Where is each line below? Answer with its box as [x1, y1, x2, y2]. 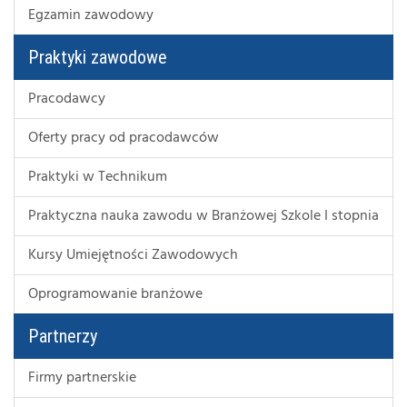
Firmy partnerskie [28, 365, 136, 390]
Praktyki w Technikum [28, 164, 167, 189]
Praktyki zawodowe [28, 45, 167, 68]
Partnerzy [28, 324, 97, 347]
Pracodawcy [28, 86, 105, 111]
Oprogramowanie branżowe [28, 282, 203, 306]
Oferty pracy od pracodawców [28, 125, 219, 150]
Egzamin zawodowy [28, 3, 154, 27]
